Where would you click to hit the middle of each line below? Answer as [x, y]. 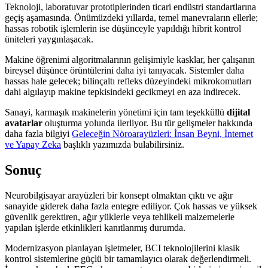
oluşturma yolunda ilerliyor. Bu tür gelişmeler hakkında [147, 123]
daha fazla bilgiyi [38, 133]
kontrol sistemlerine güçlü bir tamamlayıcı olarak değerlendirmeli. [128, 258]
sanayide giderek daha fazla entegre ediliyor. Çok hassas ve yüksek [131, 206]
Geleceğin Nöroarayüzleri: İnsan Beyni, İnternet [162, 133]
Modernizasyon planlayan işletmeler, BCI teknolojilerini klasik [122, 248]
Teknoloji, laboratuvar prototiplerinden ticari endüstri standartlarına [130, 7]
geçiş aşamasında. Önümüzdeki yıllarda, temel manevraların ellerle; [131, 17]
